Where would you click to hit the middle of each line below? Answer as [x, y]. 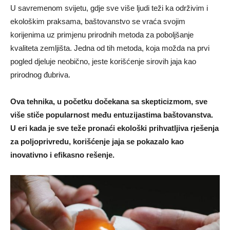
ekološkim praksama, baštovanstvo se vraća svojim [98, 21]
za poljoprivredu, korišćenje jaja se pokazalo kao [97, 141]
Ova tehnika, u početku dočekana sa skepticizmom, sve [109, 101]
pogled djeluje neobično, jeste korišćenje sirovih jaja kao [103, 61]
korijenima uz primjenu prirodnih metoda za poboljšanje [102, 34]
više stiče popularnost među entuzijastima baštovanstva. [112, 114]
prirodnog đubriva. [40, 74]
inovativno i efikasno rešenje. [62, 155]
